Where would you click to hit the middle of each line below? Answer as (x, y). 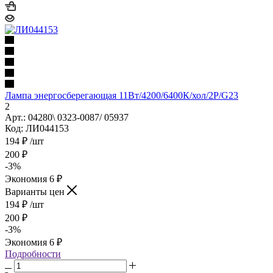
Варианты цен (36, 191)
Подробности (33, 253)
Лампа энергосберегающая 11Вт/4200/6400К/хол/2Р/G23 (122, 95)
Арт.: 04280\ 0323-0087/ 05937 (67, 117)
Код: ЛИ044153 (37, 128)
